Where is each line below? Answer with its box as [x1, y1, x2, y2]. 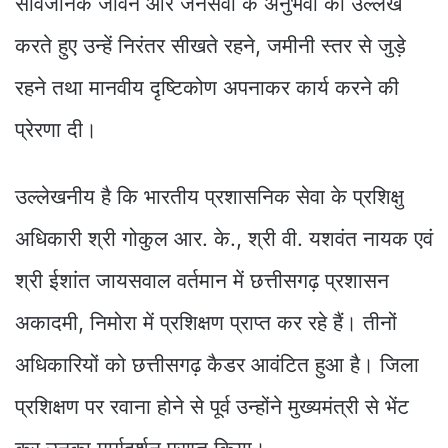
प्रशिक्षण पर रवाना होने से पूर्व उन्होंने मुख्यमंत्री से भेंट [15, 393, 409, 419]
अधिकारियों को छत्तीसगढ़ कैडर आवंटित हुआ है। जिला [15, 351, 419, 377]
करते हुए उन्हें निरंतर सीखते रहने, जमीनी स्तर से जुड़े [15, 32, 406, 58]
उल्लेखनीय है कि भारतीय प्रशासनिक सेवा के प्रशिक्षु [15, 183, 404, 209]
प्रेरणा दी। [15, 116, 97, 142]
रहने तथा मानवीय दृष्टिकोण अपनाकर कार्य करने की [15, 74, 399, 100]
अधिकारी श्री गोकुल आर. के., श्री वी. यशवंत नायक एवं [15, 225, 433, 251]
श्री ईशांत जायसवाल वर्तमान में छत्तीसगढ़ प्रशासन [15, 267, 389, 293]
